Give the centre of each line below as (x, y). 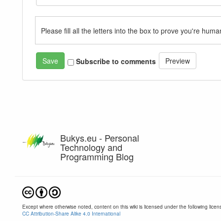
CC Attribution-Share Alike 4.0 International (71, 214)
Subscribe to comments (116, 61)
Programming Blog (97, 157)
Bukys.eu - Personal (100, 138)
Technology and (91, 147)
